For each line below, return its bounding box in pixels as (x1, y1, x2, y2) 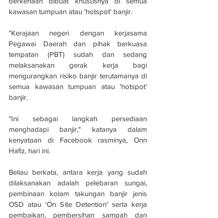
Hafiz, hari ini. (9, 146, 50, 155)
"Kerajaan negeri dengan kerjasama (9, 28, 147, 37)
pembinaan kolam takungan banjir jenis (9, 189, 147, 198)
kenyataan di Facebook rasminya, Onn (9, 135, 147, 144)
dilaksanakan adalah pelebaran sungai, (9, 178, 147, 187)
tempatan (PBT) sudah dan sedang (9, 50, 147, 58)
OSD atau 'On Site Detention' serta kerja (9, 200, 147, 208)
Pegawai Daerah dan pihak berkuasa (9, 39, 147, 48)
